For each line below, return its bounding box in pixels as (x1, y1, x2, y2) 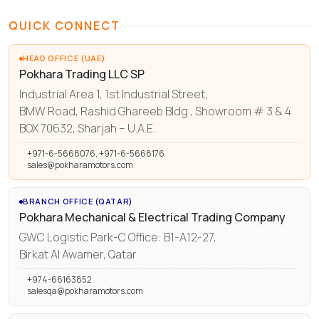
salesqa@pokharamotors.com (27, 285, 143, 298)
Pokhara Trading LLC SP (19, 66, 145, 83)
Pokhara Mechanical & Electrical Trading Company (19, 209, 286, 226)
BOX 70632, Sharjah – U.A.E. (19, 120, 155, 136)
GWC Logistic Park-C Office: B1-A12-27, (19, 229, 216, 245)
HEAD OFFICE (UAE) (23, 53, 106, 64)
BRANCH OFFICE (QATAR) (23, 196, 133, 207)
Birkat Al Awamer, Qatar (19, 246, 137, 262)
